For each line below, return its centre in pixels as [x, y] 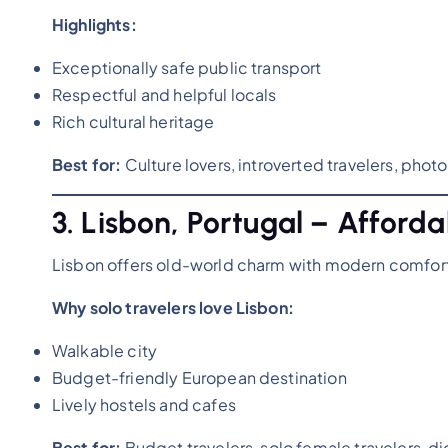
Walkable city [105, 350]
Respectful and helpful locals [164, 94]
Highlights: [94, 24]
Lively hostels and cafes [144, 404]
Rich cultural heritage [133, 121]
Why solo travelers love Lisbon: [173, 307]
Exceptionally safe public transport [187, 67]
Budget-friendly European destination [199, 377]
